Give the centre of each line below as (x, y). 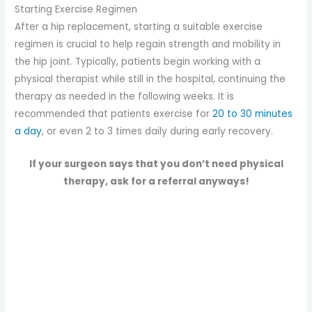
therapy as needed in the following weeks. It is (125, 97)
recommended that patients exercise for (114, 114)
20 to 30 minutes (253, 114)
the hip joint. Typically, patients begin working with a (138, 62)
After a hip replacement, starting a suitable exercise (139, 27)
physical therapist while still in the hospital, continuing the (150, 79)
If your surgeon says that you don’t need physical (156, 164)
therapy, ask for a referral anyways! (156, 182)
